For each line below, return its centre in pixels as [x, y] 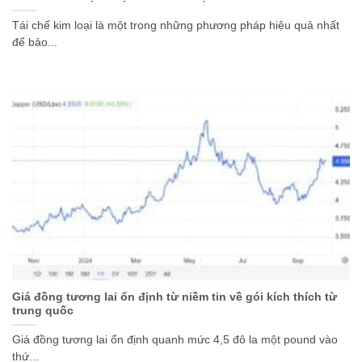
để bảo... [35, 42]
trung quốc [43, 311]
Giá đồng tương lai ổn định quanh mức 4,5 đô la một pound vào [175, 340]
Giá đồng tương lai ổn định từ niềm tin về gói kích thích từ [175, 297]
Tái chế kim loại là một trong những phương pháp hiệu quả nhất [176, 25]
